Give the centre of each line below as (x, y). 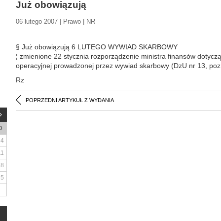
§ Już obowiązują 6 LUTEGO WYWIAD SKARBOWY (97, 47)
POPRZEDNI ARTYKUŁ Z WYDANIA (70, 100)
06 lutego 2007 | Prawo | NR (55, 21)
